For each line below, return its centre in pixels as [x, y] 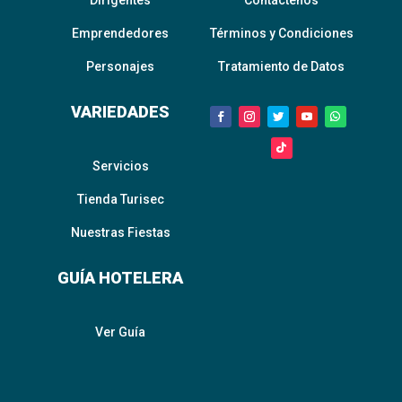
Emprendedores [121, 34]
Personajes [121, 67]
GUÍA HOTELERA [121, 278]
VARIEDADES [121, 112]
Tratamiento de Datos [282, 67]
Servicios [120, 166]
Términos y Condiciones [281, 34]
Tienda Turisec [120, 200]
